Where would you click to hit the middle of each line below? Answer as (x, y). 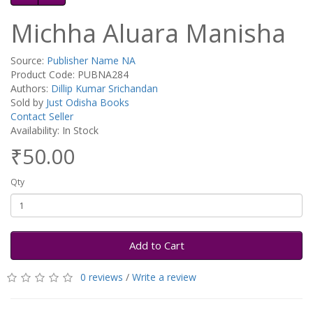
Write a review (164, 277)
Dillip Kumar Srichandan (104, 88)
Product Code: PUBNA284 (70, 74)
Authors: (31, 88)
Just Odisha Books (88, 102)
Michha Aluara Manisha (148, 33)
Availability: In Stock (54, 130)
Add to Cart (156, 245)
